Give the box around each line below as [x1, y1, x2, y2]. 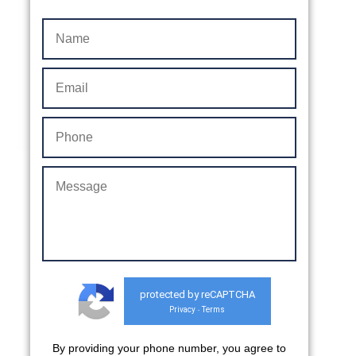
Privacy [169, 305, 195, 314]
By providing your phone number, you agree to [52, 342, 286, 354]
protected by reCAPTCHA [139, 288, 255, 300]
